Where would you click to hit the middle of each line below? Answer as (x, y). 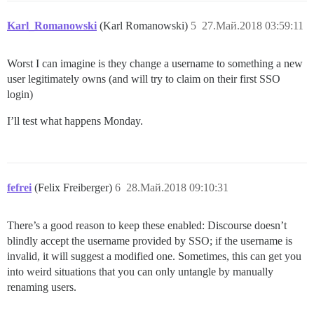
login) (20, 94)
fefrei (19, 187)
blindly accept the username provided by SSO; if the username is (150, 241)
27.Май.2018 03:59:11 (253, 26)
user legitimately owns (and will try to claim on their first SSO (144, 79)
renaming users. (42, 287)
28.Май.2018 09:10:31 (177, 187)
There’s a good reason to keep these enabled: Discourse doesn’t (147, 225)
